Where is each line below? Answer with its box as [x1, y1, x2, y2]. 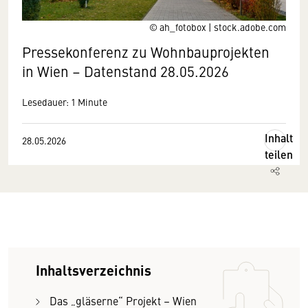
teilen [265, 146, 293, 162]
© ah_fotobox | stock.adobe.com [149, 20, 286, 34]
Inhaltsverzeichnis [36, 260, 151, 280]
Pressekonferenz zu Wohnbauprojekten [22, 42, 269, 62]
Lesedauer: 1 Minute [22, 95, 107, 109]
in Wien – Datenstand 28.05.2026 [22, 61, 229, 81]
